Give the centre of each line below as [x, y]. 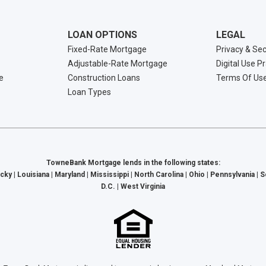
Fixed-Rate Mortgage [107, 49]
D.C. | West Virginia [133, 186]
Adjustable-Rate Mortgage [118, 64]
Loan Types [90, 92]
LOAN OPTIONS [103, 35]
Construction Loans [104, 78]
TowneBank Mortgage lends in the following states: [133, 163]
